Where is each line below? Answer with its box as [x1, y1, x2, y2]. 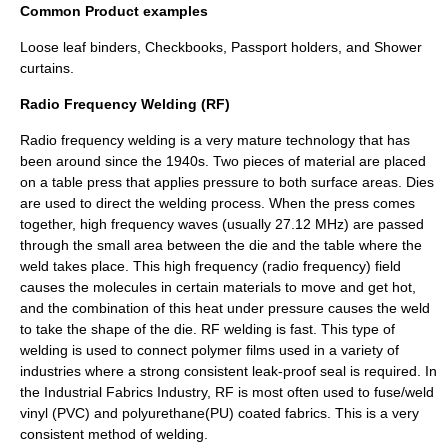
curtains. [20, 60, 74, 76]
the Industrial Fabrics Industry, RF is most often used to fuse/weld [20, 384, 434, 400]
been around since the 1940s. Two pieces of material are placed [20, 153, 426, 169]
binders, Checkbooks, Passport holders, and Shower [86, 39, 422, 55]
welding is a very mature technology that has [124, 132, 410, 148]
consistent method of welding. [20, 426, 208, 442]
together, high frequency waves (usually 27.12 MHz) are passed [20, 216, 424, 232]
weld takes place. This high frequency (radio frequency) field [20, 258, 401, 274]
